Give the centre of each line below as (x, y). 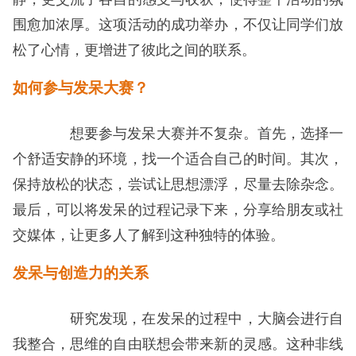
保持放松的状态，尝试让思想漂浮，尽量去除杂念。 (178, 185)
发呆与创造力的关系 (80, 273)
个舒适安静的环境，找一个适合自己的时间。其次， (178, 159)
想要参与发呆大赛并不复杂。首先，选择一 (192, 134)
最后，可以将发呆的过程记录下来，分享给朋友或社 (178, 210)
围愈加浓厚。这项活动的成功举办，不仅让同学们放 (178, 24)
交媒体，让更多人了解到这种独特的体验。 (148, 236)
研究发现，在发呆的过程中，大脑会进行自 (192, 319)
